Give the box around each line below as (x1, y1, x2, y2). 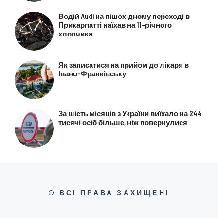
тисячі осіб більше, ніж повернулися (58, 117, 187, 127)
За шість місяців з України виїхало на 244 (58, 109, 202, 118)
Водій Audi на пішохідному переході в (58, 11, 190, 20)
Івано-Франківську (58, 69, 126, 78)
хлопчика (58, 29, 92, 38)
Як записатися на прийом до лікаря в (58, 60, 189, 69)
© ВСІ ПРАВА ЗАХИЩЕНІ (48, 188, 170, 197)
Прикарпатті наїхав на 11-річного (58, 20, 172, 29)
